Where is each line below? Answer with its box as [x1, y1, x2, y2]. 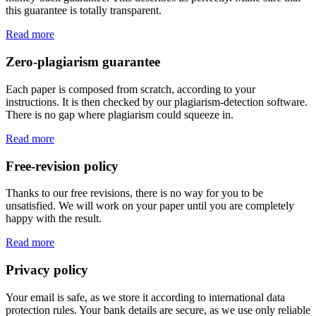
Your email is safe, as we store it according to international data [6, 291, 285, 303]
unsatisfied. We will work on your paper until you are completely [6, 200, 294, 212]
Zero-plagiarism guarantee [6, 54, 160, 70]
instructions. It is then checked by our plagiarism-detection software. [6, 95, 308, 108]
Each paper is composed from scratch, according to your [6, 83, 255, 95]
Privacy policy [6, 262, 88, 277]
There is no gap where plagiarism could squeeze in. [6, 108, 233, 121]
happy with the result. [6, 212, 102, 225]
